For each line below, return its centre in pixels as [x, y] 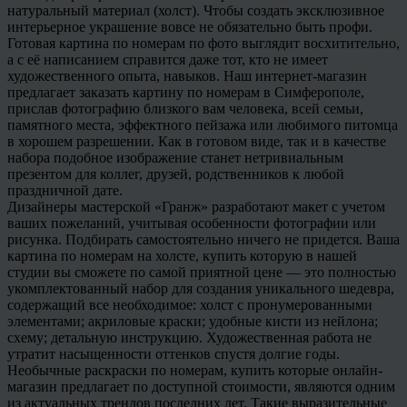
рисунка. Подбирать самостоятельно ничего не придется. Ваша [203, 239]
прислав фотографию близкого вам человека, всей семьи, [185, 108]
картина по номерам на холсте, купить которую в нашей [182, 255]
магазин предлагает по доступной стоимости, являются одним [201, 386]
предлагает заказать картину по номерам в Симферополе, [186, 92]
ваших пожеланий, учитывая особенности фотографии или [192, 223]
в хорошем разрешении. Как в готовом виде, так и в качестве [197, 141]
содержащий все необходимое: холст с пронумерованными [190, 304]
